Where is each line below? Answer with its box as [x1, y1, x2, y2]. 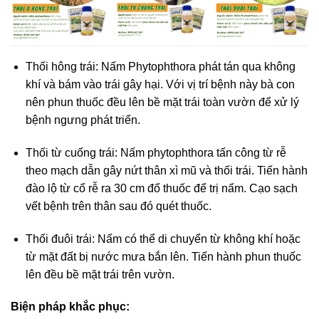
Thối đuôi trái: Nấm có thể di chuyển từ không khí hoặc [25, 232, 300, 245]
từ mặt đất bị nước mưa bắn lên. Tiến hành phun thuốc [25, 250, 301, 263]
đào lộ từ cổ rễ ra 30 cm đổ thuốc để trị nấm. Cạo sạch [25, 182, 298, 194]
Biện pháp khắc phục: [11, 300, 130, 313]
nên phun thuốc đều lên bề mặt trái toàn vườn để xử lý [25, 96, 299, 108]
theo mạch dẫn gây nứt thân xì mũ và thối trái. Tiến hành [25, 164, 308, 177]
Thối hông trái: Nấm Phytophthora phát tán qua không [25, 61, 296, 73]
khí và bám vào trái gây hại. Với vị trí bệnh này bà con [25, 78, 295, 90]
